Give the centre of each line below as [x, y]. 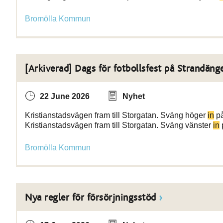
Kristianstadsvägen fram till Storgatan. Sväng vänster [119, 125]
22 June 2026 [65, 96]
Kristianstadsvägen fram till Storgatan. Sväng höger [116, 115]
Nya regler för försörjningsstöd [91, 198]
